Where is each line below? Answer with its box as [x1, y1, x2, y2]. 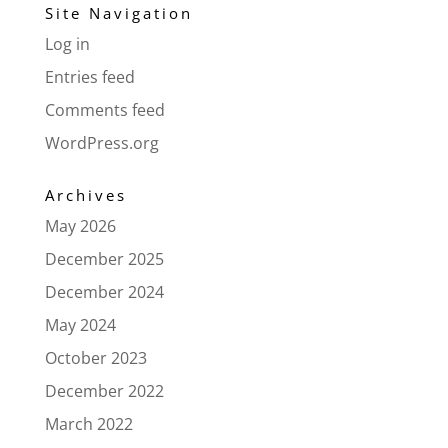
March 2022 [44, 412, 133, 435]
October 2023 [44, 346, 147, 369]
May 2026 [44, 214, 116, 237]
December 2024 [44, 280, 164, 303]
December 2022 [44, 379, 164, 402]
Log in [44, 32, 90, 55]
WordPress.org [44, 131, 159, 154]
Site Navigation [44, 2, 193, 23]
